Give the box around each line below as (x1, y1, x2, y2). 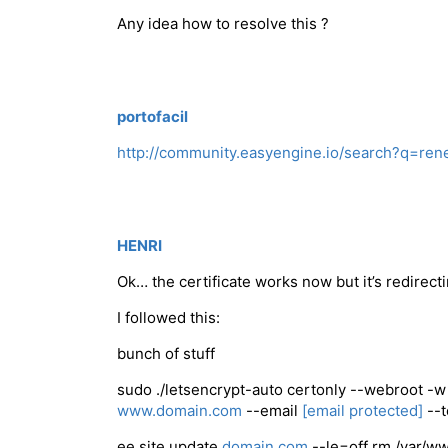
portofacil (117, 107, 188, 127)
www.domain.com (117, 401, 242, 421)
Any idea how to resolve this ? (117, 14, 329, 34)
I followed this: (117, 308, 220, 328)
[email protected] (302, 401, 423, 421)
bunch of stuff (117, 344, 215, 364)
